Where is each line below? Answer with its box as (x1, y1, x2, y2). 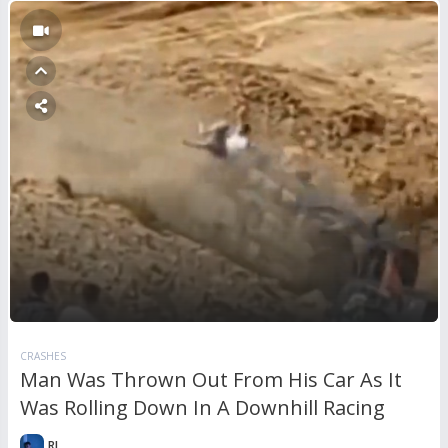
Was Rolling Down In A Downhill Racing (20, 394, 385, 422)
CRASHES (20, 349, 66, 364)
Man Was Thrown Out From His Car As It (20, 366, 402, 394)
